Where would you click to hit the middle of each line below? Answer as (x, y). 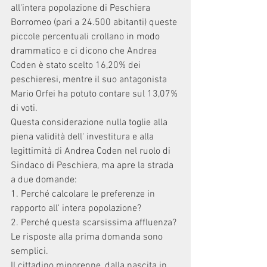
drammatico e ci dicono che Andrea (85, 51)
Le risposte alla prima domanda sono (88, 237)
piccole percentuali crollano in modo (86, 37)
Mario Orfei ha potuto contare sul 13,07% (95, 94)
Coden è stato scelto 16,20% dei (77, 66)
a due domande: (44, 180)
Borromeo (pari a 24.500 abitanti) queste (95, 23)
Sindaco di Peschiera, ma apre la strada (93, 166)
